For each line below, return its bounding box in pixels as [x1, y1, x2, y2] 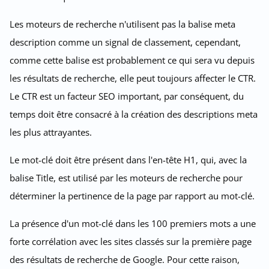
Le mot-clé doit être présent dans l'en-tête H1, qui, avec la [10, 153, 247, 166]
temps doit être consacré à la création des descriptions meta [10, 107, 258, 120]
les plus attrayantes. [10, 125, 92, 138]
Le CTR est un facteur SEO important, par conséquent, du [10, 89, 244, 102]
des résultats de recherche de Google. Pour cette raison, [10, 253, 240, 265]
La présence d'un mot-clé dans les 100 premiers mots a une [10, 217, 256, 229]
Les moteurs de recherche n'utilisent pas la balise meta [10, 17, 235, 30]
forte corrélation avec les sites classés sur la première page [10, 235, 252, 247]
